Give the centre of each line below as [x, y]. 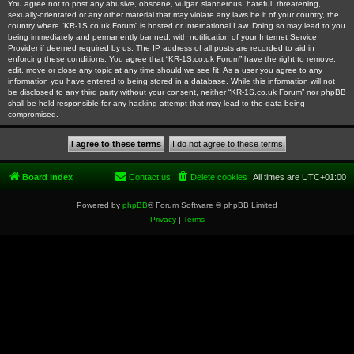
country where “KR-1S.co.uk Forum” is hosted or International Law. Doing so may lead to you [177, 26]
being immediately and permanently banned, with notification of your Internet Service [162, 37]
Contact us [150, 177]
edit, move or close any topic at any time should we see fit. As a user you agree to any [165, 70]
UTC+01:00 [324, 177]
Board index [47, 177]
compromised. [33, 114]
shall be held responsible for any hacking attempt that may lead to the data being [156, 103]
